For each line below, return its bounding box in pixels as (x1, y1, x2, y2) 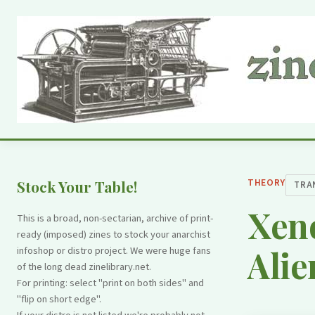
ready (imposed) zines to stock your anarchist (17, 227, 210, 242)
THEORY (247, 176, 286, 189)
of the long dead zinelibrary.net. (17, 259, 151, 274)
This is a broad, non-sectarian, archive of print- (17, 211, 213, 226)
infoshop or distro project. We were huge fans (17, 243, 211, 258)
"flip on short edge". (17, 292, 101, 307)
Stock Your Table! (17, 176, 137, 196)
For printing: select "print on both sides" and (17, 276, 204, 290)
